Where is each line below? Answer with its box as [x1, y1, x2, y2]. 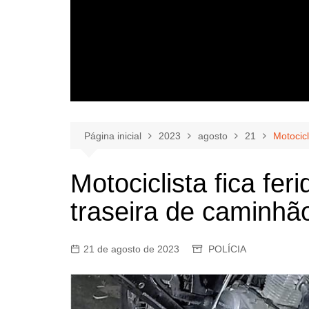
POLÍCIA [208, 243, 246, 255]
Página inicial [84, 130, 141, 142]
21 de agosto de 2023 [83, 243, 179, 255]
